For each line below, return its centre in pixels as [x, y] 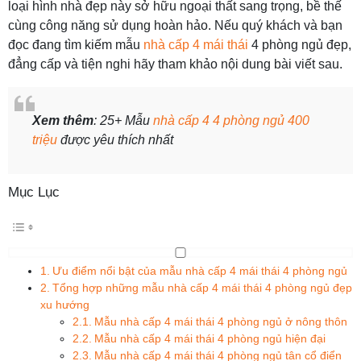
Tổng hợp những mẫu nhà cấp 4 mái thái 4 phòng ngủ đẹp [202, 288]
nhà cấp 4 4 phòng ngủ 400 [231, 120]
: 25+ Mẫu [123, 120]
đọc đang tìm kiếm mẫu [76, 45]
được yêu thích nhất [115, 140]
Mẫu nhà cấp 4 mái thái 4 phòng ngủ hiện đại [210, 338]
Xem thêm [63, 120]
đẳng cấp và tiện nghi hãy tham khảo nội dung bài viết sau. [175, 64]
